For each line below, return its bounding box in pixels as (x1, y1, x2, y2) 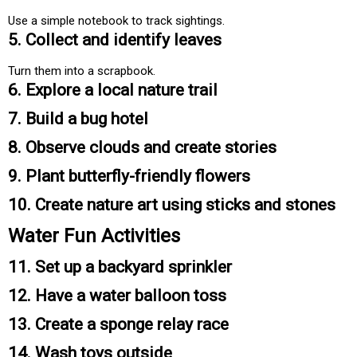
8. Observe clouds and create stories (8, 138, 277, 158)
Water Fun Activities (8, 225, 180, 248)
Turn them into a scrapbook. (8, 64, 155, 79)
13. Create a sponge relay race (8, 315, 229, 335)
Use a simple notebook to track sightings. (8, 14, 225, 29)
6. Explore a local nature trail (8, 80, 218, 100)
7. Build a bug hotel (8, 109, 148, 129)
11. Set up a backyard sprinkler (8, 257, 232, 277)
